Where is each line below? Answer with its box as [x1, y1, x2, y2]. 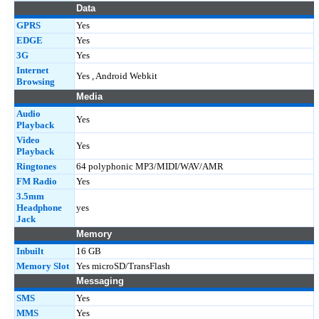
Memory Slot [16, 261, 69, 271]
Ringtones [16, 161, 56, 172]
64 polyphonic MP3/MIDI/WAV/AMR [76, 161, 224, 172]
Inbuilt [16, 246, 43, 256]
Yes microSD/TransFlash [76, 261, 170, 271]
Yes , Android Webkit [76, 70, 157, 81]
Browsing [16, 76, 55, 87]
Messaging [76, 276, 124, 286]
